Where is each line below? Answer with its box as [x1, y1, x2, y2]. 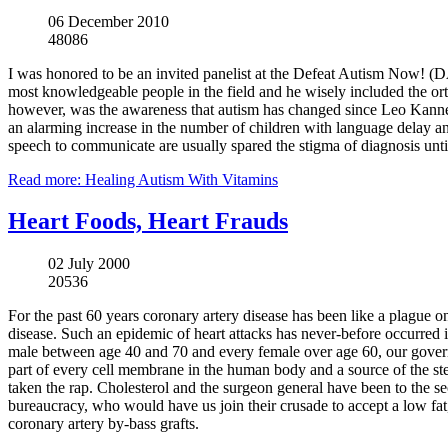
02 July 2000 [48, 255, 130, 273]
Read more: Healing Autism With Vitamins [8, 170, 278, 188]
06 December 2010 [48, 12, 169, 30]
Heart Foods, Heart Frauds [8, 208, 288, 235]
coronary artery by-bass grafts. [8, 415, 199, 433]
